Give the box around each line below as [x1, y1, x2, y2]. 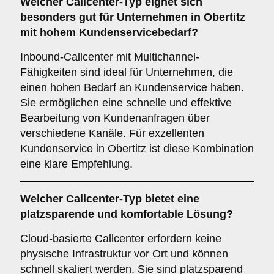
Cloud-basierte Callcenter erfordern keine [20, 232, 221, 245]
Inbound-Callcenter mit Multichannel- [20, 51, 199, 63]
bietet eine [142, 193, 199, 205]
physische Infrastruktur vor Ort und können [20, 248, 228, 260]
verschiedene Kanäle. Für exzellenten [20, 127, 204, 139]
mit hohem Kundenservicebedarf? [20, 26, 198, 39]
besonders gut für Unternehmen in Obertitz [20, 11, 245, 23]
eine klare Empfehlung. [20, 158, 133, 170]
